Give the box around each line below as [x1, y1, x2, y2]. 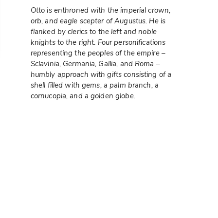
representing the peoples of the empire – [30, 48, 165, 58]
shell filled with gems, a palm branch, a [30, 80, 159, 90]
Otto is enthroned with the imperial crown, [30, 5, 171, 15]
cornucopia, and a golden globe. [30, 91, 137, 101]
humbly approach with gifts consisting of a [30, 69, 172, 79]
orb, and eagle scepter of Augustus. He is [30, 16, 166, 26]
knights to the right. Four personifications [30, 37, 166, 47]
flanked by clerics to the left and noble [30, 26, 157, 36]
